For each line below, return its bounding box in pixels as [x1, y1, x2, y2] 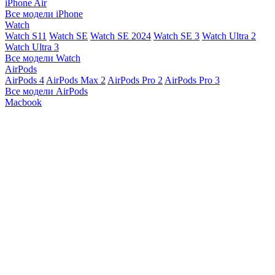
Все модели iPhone [5, 9, 83, 19]
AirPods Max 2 [46, 75, 106, 85]
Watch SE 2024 [90, 31, 151, 41]
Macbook [5, 97, 42, 107]
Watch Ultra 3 [5, 42, 59, 52]
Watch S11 [5, 31, 47, 41]
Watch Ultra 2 [202, 31, 256, 41]
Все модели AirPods [5, 86, 88, 96]
